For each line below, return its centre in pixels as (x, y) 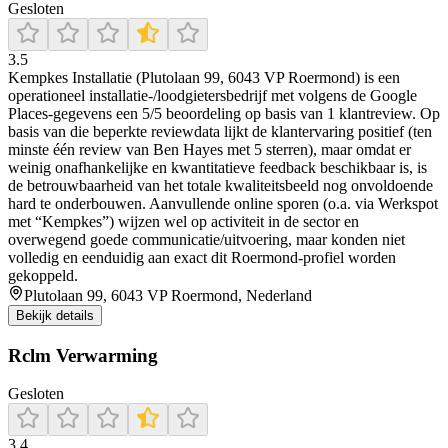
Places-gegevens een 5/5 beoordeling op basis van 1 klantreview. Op (224, 113)
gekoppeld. (43, 275)
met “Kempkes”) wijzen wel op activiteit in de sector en (183, 221)
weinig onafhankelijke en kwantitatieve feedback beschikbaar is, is (217, 167)
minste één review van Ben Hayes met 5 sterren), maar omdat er (209, 149)
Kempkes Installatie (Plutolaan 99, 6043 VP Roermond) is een (204, 77)
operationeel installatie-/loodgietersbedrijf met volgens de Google (212, 95)
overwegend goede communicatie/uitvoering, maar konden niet (206, 239)
